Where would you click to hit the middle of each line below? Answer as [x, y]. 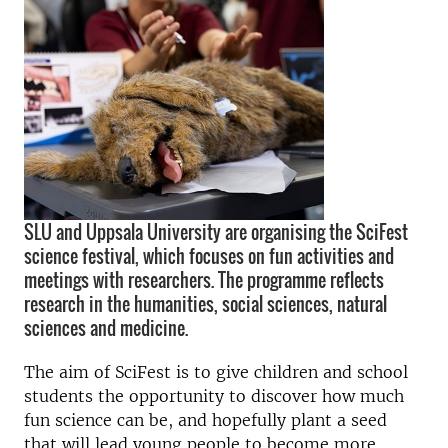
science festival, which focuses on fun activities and [209, 256]
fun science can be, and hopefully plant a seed [205, 420]
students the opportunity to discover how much [214, 396]
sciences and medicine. [106, 328]
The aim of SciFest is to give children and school [216, 372]
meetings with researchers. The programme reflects [204, 280]
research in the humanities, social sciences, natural [205, 304]
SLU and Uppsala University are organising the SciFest [216, 232]
